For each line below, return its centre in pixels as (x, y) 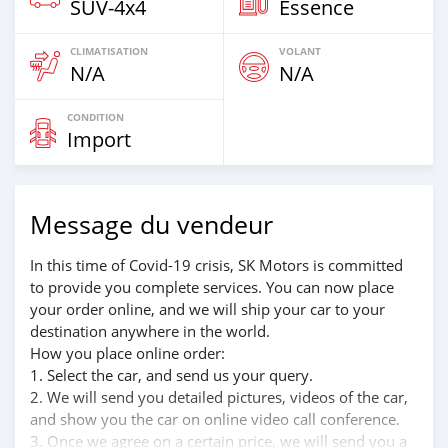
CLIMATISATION (109, 51)
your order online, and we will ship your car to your (207, 309)
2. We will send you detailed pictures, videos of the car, (219, 397)
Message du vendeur (151, 224)
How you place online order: (127, 353)
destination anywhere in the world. (150, 331)
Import (99, 139)
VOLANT (300, 51)
